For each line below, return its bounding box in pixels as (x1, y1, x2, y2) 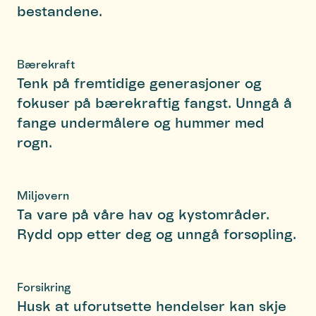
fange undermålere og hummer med (17, 113, 265, 130)
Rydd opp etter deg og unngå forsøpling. (17, 224, 296, 242)
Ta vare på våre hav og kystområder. (17, 205, 269, 222)
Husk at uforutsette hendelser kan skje (17, 296, 286, 314)
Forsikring (17, 279, 71, 293)
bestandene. (17, 1, 102, 19)
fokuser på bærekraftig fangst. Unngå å (17, 93, 292, 111)
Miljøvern (17, 188, 69, 202)
